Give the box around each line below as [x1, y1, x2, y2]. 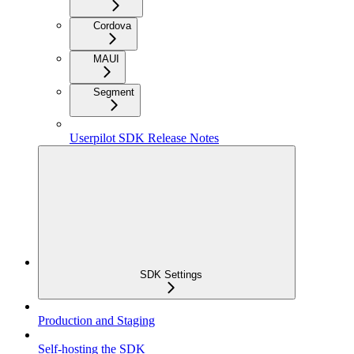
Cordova [93, 20, 131, 32]
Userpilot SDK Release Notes [70, 131, 219, 145]
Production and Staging [38, 314, 155, 328]
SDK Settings [139, 269, 202, 281]
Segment [93, 86, 134, 99]
